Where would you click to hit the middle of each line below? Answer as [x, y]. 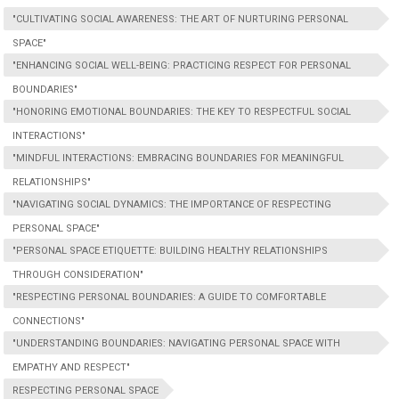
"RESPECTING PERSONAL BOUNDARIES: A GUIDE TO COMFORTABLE [170, 297]
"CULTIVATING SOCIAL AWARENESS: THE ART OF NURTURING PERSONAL [181, 19]
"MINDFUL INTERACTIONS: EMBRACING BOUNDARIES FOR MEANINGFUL [179, 158]
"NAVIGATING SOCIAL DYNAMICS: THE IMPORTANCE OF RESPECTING [172, 204]
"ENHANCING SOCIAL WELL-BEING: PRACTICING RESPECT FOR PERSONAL [182, 65]
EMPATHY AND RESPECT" [72, 367]
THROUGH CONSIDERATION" [78, 275]
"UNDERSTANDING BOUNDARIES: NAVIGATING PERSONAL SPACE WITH [177, 343]
